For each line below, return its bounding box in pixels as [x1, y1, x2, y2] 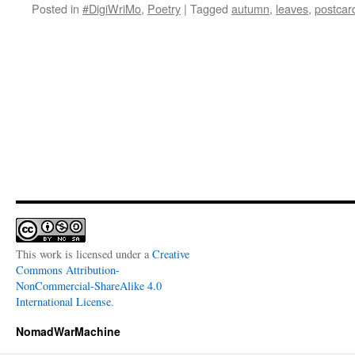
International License [16, 294, 111, 309]
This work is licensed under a [16, 246, 152, 261]
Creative [152, 246, 189, 261]
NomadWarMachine [16, 323, 120, 339]
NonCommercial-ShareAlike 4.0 [16, 278, 162, 293]
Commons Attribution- [16, 262, 120, 277]
